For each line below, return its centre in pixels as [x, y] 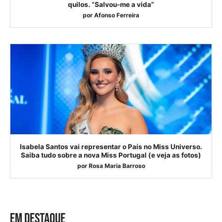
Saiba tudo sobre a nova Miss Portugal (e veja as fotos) [111, 155]
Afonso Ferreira [117, 15]
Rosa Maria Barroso [117, 166]
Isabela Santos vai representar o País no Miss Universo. [111, 146]
